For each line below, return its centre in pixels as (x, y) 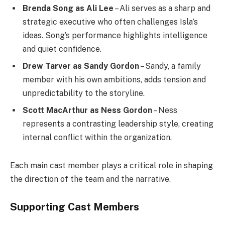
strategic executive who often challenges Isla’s (110, 22)
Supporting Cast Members (75, 207)
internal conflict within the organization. (97, 138)
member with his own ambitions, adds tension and (114, 80)
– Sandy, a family (170, 66)
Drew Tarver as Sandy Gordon (81, 66)
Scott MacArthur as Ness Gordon (87, 110)
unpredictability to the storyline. (84, 93)
